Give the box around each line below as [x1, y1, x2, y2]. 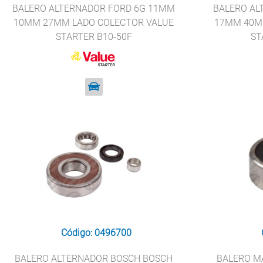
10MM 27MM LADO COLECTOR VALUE [14, 17, 174, 28]
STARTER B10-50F [55, 31, 132, 42]
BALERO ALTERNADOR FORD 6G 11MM [12, 3, 176, 14]
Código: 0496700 [60, 227, 131, 238]
